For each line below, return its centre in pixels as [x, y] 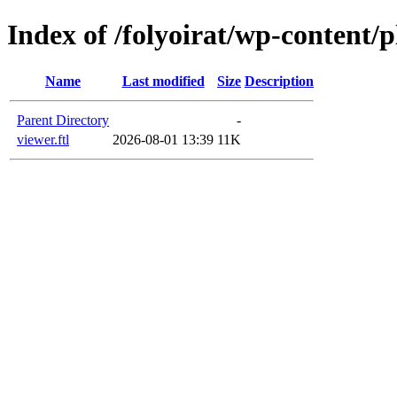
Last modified [163, 81]
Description [279, 81]
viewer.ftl [43, 139]
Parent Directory [63, 120]
